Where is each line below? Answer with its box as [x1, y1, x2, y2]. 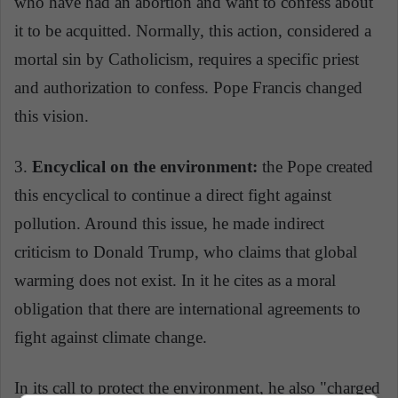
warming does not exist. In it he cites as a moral [14, 271, 336, 291]
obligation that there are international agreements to [14, 299, 361, 319]
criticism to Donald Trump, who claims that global [14, 243, 357, 262]
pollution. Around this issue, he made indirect [14, 214, 324, 234]
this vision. [14, 107, 89, 126]
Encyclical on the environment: [32, 157, 258, 177]
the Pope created [258, 157, 373, 177]
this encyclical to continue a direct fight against [14, 186, 331, 205]
